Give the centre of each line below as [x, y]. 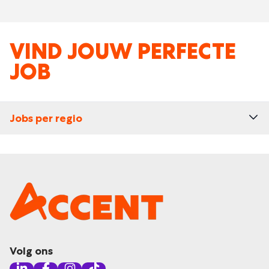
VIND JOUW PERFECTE [123, 51]
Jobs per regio [46, 118]
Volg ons [31, 251]
